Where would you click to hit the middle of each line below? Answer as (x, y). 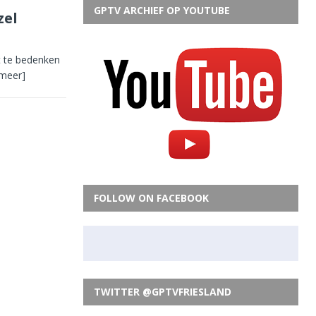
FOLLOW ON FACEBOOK (151, 197)
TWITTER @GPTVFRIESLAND (162, 291)
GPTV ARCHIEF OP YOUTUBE (162, 10)
